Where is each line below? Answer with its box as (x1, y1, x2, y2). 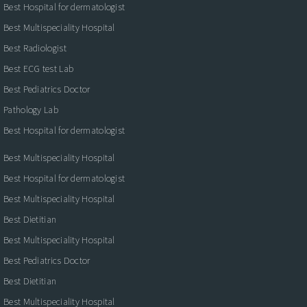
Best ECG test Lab (3, 62, 74, 75)
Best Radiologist (3, 41, 66, 54)
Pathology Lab (3, 103, 58, 116)
